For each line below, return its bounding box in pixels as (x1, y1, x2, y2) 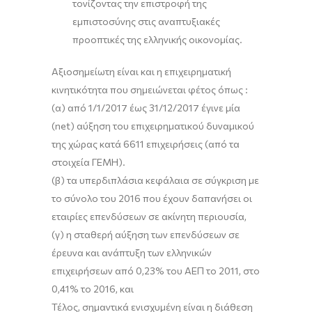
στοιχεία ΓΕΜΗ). (52, 156, 125, 168)
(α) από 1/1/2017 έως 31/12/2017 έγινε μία (52, 102, 240, 114)
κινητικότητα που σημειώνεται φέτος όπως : (52, 84, 248, 95)
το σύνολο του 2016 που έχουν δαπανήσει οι (52, 192, 252, 204)
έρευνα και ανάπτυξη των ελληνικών (52, 247, 212, 258)
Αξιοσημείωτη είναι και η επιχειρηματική (52, 65, 231, 77)
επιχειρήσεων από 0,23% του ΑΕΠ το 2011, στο (52, 265, 260, 276)
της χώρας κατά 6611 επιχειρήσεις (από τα (52, 138, 240, 150)
